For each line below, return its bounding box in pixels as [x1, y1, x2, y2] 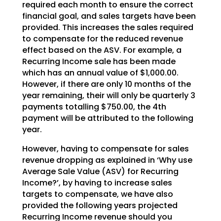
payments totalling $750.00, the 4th [22, 101, 166, 113]
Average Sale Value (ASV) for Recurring [22, 166, 179, 178]
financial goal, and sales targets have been [22, 10, 196, 22]
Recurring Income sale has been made [22, 56, 176, 68]
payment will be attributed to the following [22, 112, 193, 124]
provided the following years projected [22, 200, 178, 212]
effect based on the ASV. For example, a [22, 44, 182, 56]
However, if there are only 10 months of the [22, 78, 191, 90]
